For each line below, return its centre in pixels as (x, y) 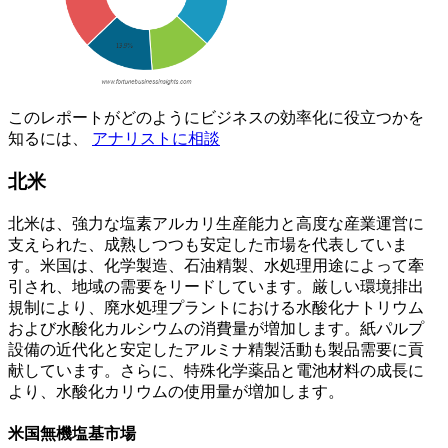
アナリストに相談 (156, 139)
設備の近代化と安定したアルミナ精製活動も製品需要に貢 (216, 349)
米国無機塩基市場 (72, 434)
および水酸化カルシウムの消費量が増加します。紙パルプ (216, 328)
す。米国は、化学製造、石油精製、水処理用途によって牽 (216, 265)
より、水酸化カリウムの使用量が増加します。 (176, 391)
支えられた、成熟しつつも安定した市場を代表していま (208, 244)
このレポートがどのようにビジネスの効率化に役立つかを (216, 118)
